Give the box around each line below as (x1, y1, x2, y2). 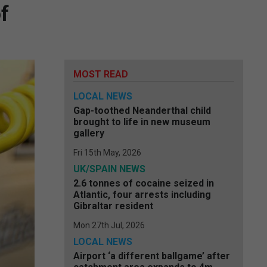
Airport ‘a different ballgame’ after (73, 250, 230, 262)
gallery (73, 128, 104, 139)
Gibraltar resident (73, 200, 153, 212)
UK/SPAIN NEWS (73, 163, 145, 175)
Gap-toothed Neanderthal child (73, 105, 211, 116)
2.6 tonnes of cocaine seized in (73, 178, 214, 189)
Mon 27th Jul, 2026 (73, 221, 145, 230)
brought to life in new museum (73, 116, 210, 128)
